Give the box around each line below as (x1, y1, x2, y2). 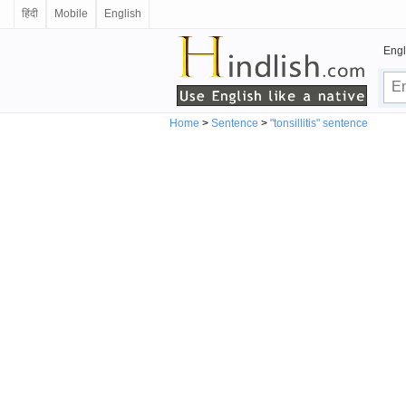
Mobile (54, 7, 88, 20)
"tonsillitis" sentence (270, 116, 368, 130)
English (104, 7, 141, 20)
